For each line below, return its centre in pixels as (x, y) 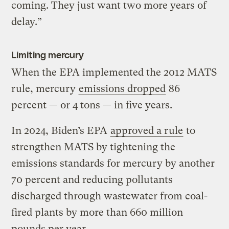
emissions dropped (122, 88)
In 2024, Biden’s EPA (61, 130)
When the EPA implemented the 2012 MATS (114, 72)
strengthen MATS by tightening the (94, 147)
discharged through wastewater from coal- (110, 196)
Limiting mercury (48, 54)
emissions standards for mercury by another (113, 163)
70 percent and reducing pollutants (92, 179)
